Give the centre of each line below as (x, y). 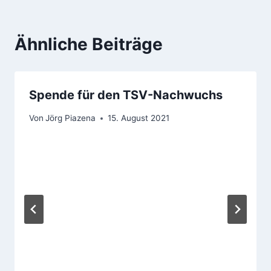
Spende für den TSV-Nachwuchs (126, 95)
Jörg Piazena (71, 118)
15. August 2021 (139, 118)
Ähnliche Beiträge (89, 44)
